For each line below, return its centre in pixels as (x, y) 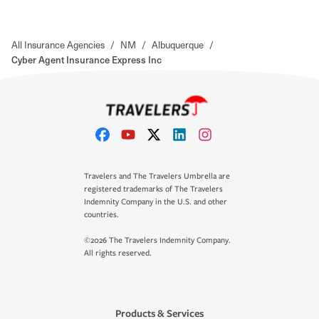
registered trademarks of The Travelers (153, 189)
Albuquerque (178, 44)
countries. (101, 215)
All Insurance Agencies (58, 44)
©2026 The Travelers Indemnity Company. (157, 240)
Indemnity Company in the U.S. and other (156, 202)
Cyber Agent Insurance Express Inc (87, 59)
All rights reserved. (118, 253)
